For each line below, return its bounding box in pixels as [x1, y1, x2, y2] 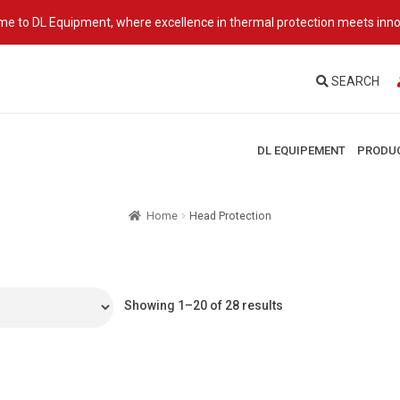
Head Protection [189, 209, 272, 222]
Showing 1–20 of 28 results [124, 297, 284, 312]
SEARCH [329, 73, 379, 88]
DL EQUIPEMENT [257, 143, 346, 157]
